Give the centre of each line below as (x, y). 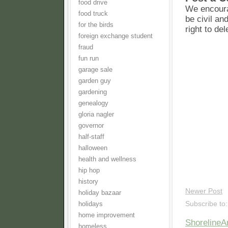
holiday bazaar (100, 193)
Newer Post (204, 191)
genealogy (93, 103)
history (88, 182)
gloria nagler (96, 115)
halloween (93, 148)
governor (91, 126)
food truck (93, 14)
